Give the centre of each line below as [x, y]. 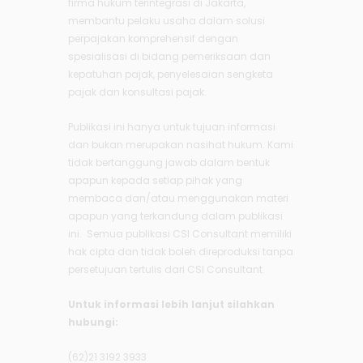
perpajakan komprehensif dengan [153, 39]
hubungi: [93, 322]
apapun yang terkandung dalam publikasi [175, 216]
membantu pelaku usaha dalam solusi [167, 21]
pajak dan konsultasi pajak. [137, 92]
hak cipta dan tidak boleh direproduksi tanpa [181, 252]
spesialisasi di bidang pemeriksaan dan [169, 57]
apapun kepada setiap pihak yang [155, 181]
